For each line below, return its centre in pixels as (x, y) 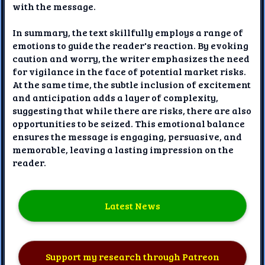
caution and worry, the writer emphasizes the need (131, 58)
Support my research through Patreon (132, 257)
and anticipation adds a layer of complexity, (116, 97)
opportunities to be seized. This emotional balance (129, 123)
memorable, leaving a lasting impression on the (123, 149)
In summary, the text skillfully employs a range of (128, 32)
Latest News (132, 206)
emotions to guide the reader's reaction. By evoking (131, 45)
